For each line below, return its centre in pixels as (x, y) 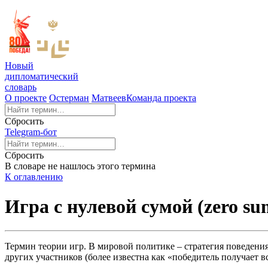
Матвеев (109, 98)
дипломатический (42, 77)
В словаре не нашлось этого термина (80, 166)
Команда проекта (161, 98)
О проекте (26, 98)
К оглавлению (34, 177)
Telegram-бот (31, 132)
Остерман (69, 98)
